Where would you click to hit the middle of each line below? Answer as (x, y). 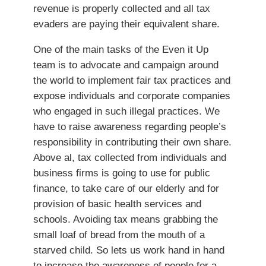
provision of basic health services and (117, 203)
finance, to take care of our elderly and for (126, 188)
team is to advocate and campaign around (126, 64)
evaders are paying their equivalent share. (126, 24)
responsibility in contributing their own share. (132, 142)
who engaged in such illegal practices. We (126, 111)
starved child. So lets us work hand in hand (129, 250)
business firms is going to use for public (122, 172)
